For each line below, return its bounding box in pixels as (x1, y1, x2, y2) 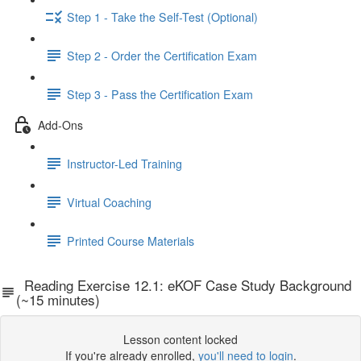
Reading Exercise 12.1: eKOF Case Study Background (15, 275, 351, 295)
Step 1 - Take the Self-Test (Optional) (67, 8, 258, 25)
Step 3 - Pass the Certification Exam (67, 85, 253, 102)
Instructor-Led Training (67, 155, 182, 172)
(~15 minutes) (15, 289, 100, 309)
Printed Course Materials (67, 232, 194, 249)
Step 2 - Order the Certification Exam (67, 47, 257, 64)
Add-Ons (38, 116, 83, 133)
